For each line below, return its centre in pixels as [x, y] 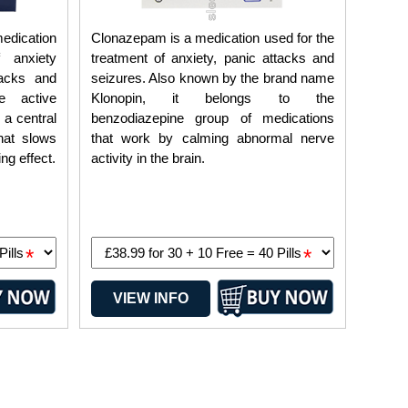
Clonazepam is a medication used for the [213, 38]
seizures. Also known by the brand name [213, 78]
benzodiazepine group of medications [213, 118]
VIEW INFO [150, 298]
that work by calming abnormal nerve [213, 138]
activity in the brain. [148, 158]
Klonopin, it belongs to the [213, 98]
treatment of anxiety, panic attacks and [213, 58]
